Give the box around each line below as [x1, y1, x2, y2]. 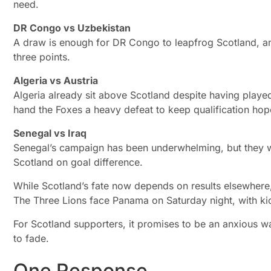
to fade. [13, 232, 49, 245]
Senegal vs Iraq [13, 127, 87, 140]
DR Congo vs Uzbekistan [13, 22, 131, 34]
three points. [13, 51, 70, 64]
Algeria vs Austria [13, 74, 98, 87]
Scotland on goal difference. [13, 156, 143, 169]
